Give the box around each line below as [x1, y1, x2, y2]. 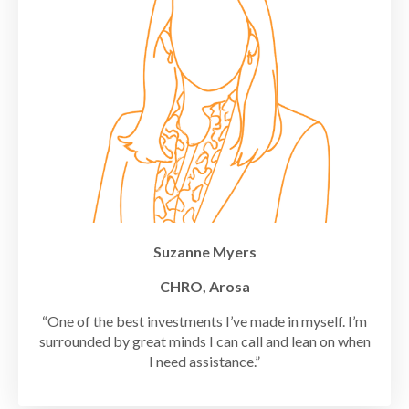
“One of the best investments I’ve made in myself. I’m [42, 312, 367, 330]
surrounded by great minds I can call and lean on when [38, 332, 371, 351]
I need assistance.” [149, 352, 260, 371]
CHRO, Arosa [159, 278, 250, 296]
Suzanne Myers [152, 243, 257, 261]
